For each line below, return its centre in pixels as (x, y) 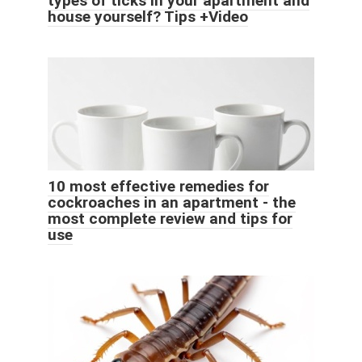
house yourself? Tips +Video (148, 16)
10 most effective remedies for (158, 186)
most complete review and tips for (170, 218)
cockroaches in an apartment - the (172, 202)
